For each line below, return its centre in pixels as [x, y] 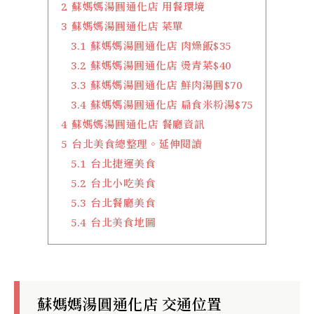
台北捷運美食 [123, 163]
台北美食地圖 [123, 222]
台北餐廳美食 [123, 202]
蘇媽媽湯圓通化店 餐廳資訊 [138, 124]
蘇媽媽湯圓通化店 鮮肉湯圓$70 [166, 84]
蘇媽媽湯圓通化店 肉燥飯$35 [161, 45]
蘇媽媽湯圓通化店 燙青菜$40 [161, 65]
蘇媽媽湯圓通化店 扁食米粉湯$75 [172, 104]
